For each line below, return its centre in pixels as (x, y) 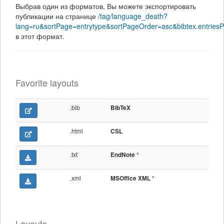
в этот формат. (40, 36)
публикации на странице (57, 16)
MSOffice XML (130, 178)
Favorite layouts (47, 82)
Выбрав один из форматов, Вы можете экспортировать (106, 6)
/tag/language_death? (133, 16)
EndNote (123, 155)
